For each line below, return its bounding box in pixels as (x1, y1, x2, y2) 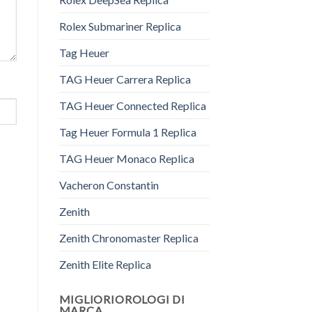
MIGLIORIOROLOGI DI (58, 292, 185, 306)
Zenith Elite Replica (58, 258, 151, 272)
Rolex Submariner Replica (58, 19, 181, 33)
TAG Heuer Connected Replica (58, 99, 206, 113)
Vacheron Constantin (58, 178, 159, 192)
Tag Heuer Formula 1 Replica (58, 125, 196, 139)
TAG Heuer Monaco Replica (58, 152, 194, 166)
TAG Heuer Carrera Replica (58, 72, 191, 86)
